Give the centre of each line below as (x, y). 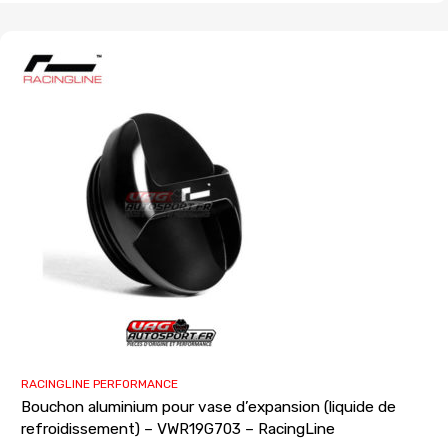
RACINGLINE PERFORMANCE (99, 383)
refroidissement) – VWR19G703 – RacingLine (178, 428)
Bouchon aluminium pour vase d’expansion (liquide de (208, 406)
